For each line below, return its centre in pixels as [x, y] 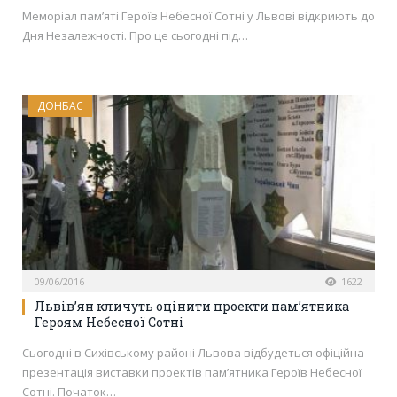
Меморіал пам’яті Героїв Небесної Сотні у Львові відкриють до [198, 16]
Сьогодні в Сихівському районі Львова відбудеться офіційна [193, 352]
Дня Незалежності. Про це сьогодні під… [135, 36]
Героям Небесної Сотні [109, 322]
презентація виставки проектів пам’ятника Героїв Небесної [192, 372]
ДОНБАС [60, 106]
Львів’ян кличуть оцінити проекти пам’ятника [192, 306]
